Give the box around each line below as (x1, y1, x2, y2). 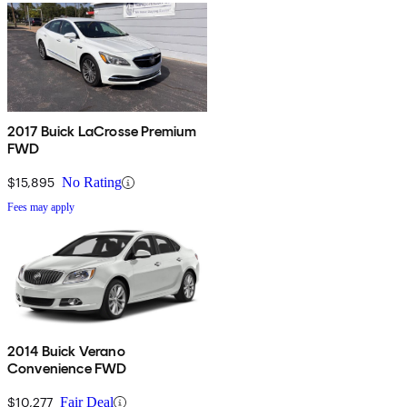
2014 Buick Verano (7, 342, 125, 361)
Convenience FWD (7, 360, 127, 378)
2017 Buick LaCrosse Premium (7, 123, 197, 141)
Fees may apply (7, 201, 74, 214)
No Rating (62, 174, 122, 191)
